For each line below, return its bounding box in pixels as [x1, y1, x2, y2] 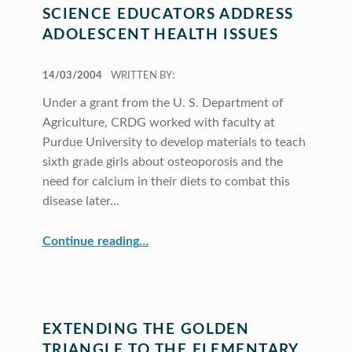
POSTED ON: [42, 62, 60, 73]
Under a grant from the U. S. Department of [42, 97, 284, 110]
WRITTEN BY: [110, 71, 174, 82]
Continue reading [42, 234, 139, 247]
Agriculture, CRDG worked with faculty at [42, 116, 275, 130]
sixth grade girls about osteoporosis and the [42, 156, 283, 169]
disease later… [42, 195, 119, 208]
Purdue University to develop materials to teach [42, 136, 306, 149]
